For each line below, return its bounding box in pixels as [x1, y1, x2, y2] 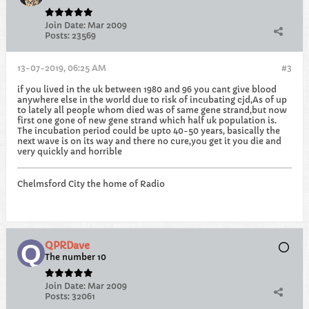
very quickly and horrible [17, 146, 122, 157]
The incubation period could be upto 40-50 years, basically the [17, 126, 280, 136]
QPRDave [45, 239, 90, 252]
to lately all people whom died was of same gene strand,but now [17, 105, 287, 115]
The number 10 [45, 252, 106, 262]
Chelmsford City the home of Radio [17, 179, 165, 189]
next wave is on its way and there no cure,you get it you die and [17, 136, 281, 146]
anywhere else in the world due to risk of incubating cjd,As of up [17, 94, 287, 105]
